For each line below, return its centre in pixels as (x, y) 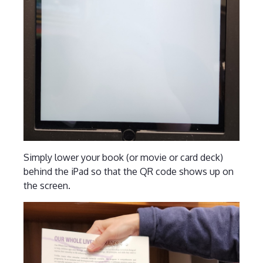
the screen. (47, 185)
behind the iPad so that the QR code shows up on (128, 171)
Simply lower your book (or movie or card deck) (123, 157)
